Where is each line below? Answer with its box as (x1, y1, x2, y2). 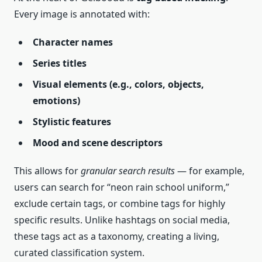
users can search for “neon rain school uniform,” (14, 181, 229, 194)
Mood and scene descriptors (33, 136, 163, 150)
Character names (33, 36, 113, 49)
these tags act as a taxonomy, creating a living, (14, 230, 219, 243)
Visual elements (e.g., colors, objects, (33, 78, 204, 91)
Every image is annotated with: (14, 8, 150, 21)
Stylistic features (33, 115, 111, 129)
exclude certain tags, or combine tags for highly (14, 197, 225, 211)
